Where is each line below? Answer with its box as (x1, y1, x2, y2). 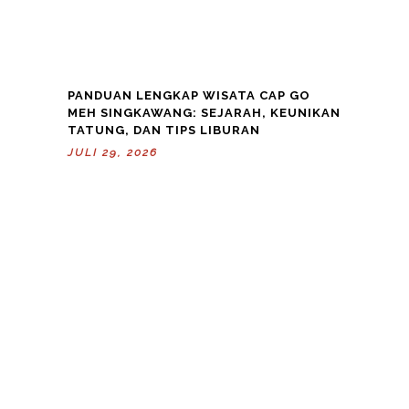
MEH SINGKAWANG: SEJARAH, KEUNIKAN (68, 105, 341, 120)
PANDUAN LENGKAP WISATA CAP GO (68, 88, 310, 102)
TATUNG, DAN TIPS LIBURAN (68, 122, 260, 137)
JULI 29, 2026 (68, 145, 158, 159)
